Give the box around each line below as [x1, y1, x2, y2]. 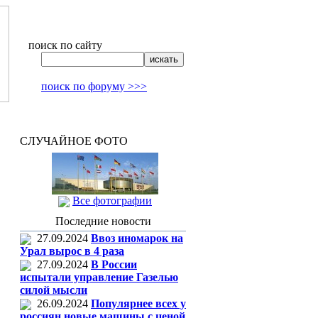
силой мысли [20, 284, 87, 297]
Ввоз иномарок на [91, 232, 183, 244]
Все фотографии [72, 194, 152, 207]
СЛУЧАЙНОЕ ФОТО [20, 135, 128, 147]
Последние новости [55, 215, 151, 227]
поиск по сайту [28, 39, 102, 51]
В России [91, 258, 137, 270]
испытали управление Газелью [20, 271, 178, 284]
